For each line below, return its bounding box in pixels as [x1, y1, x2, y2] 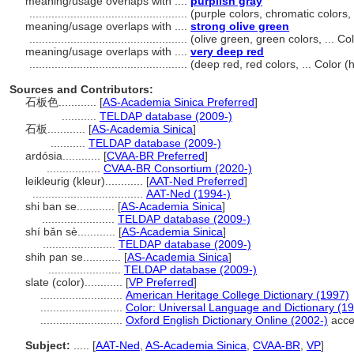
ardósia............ [25, 149, 104, 162]
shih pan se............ [25, 250, 124, 263]
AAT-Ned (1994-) [146, 187, 231, 200]
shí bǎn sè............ [25, 225, 119, 238]
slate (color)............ [25, 276, 126, 288]
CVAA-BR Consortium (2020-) [104, 162, 252, 175]
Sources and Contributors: [9, 83, 153, 96]
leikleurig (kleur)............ [25, 175, 146, 187]
